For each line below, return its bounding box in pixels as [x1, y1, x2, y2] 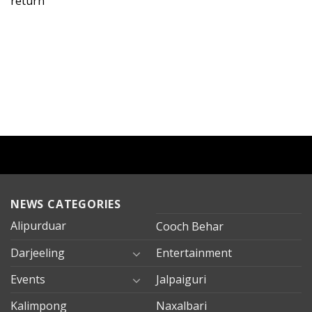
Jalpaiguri [156, 272, 206, 288]
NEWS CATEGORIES [10, 196, 121, 212]
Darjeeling [10, 245, 65, 261]
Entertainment [156, 245, 232, 261]
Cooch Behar [156, 219, 224, 235]
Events [10, 272, 45, 288]
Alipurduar [10, 218, 66, 234]
